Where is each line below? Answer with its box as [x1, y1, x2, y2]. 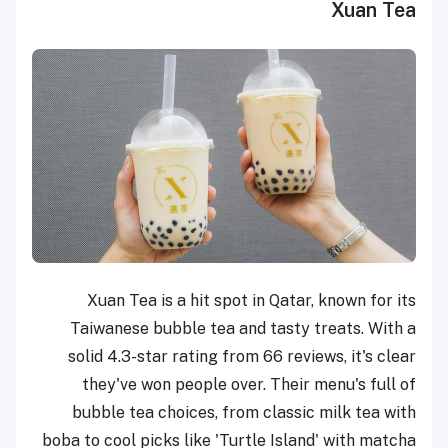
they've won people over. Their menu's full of [82, 374, 416, 394]
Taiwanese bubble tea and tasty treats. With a [70, 318, 416, 338]
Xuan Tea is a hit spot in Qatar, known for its [87, 290, 416, 310]
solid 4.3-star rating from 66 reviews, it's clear [68, 346, 416, 366]
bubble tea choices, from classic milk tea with [72, 402, 416, 422]
